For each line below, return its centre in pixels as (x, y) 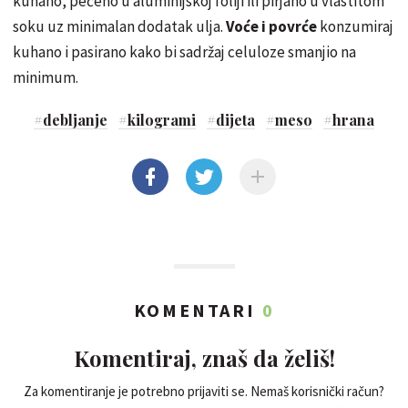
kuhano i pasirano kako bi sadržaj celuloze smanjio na (184, 52)
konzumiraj (355, 27)
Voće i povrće (271, 27)
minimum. (46, 78)
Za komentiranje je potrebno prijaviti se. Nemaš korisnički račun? (204, 392)
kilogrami (162, 120)
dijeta (235, 120)
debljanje (75, 120)
